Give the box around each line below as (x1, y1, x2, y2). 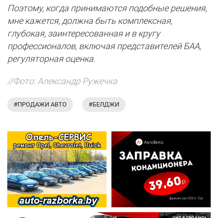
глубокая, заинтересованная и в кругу (7, 28, 160, 38)
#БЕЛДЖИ (89, 101, 119, 108)
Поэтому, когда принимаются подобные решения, (7, 3, 207, 13)
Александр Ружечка (37, 76, 117, 86)
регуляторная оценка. (7, 54, 95, 64)
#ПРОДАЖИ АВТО (14, 101, 67, 108)
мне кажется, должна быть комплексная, (7, 16, 172, 26)
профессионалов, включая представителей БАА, (7, 41, 201, 51)
